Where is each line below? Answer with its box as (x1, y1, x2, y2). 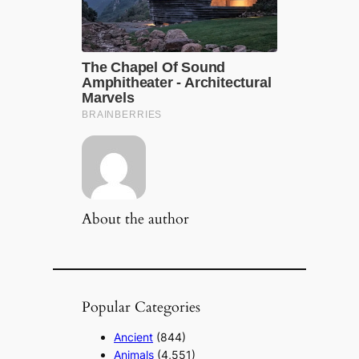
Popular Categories (82, 297, 201, 317)
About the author (82, 209, 190, 229)
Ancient (114, 330, 154, 345)
